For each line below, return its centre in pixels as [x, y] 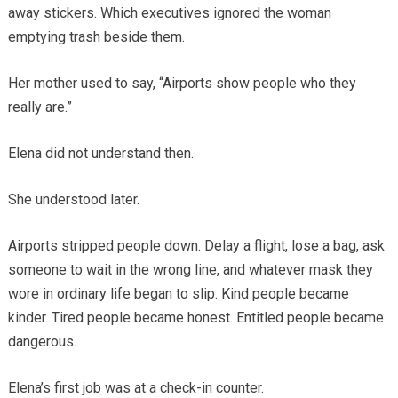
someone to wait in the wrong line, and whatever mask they [190, 270]
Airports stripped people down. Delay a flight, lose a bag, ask [196, 246]
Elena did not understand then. [100, 154]
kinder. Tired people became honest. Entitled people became [195, 318]
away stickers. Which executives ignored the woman [169, 13]
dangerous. [42, 342]
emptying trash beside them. [96, 37]
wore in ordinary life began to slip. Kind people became [178, 294]
